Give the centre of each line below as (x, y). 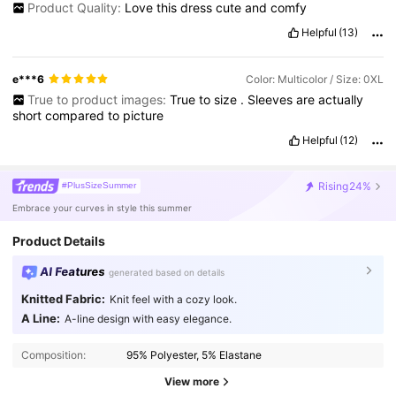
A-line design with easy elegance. (148, 318)
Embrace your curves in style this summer (103, 207)
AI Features (72, 271)
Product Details (59, 240)
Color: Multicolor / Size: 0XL (314, 79)
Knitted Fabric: (63, 298)
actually (340, 100)
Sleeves (271, 100)
